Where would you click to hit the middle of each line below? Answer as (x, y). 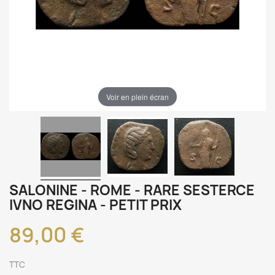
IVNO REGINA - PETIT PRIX (95, 205)
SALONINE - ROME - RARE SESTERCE (132, 190)
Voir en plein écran (137, 96)
